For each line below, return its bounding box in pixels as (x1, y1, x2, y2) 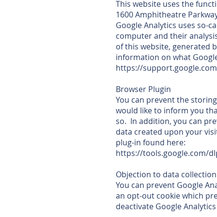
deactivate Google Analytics (116, 201, 216, 212)
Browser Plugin (116, 84, 171, 94)
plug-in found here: (116, 137, 186, 148)
